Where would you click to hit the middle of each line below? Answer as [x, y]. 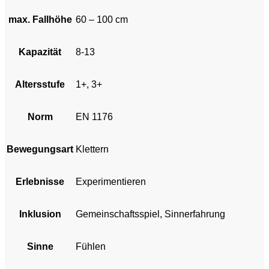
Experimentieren [111, 182]
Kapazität [40, 52]
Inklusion [40, 214]
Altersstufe [40, 85]
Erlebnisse [40, 182]
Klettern [92, 150]
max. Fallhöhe [40, 20]
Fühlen [91, 247]
